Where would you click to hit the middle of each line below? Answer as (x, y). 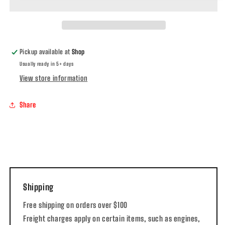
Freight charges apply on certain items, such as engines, (112, 218)
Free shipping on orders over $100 (75, 205)
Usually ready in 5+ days (47, 64)
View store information (54, 78)
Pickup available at (46, 51)
